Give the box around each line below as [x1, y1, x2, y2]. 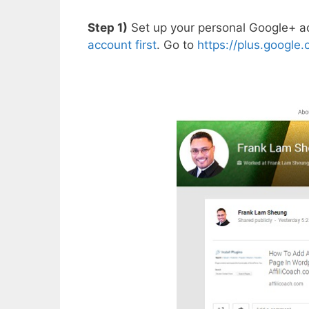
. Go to [157, 38, 197, 52]
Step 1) [88, 21, 128, 35]
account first [88, 38, 157, 52]
